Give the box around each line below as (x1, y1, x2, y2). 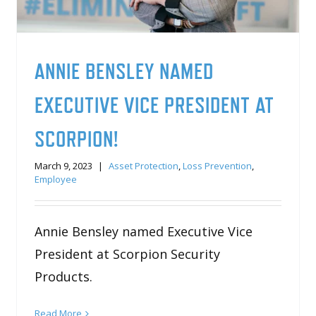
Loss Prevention (183, 159, 253, 172)
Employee (35, 172, 78, 186)
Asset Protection (109, 159, 179, 172)
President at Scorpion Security (35, 245, 221, 262)
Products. (35, 267, 93, 285)
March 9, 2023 (35, 159, 93, 172)
